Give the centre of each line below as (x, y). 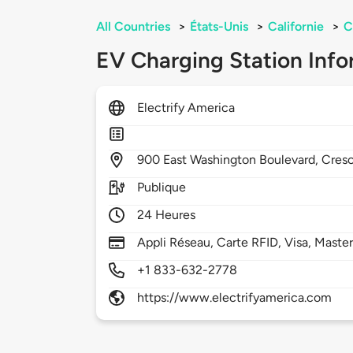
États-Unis (219, 27)
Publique (162, 188)
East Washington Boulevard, (243, 160)
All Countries (133, 27)
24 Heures (167, 215)
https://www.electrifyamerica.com (235, 298)
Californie (296, 27)
